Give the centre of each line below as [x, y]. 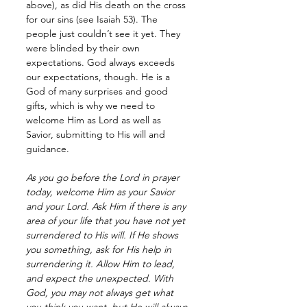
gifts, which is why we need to [92, 105]
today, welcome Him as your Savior [102, 192]
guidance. [48, 148]
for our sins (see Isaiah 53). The [93, 19]
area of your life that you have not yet [107, 220]
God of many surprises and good [98, 91]
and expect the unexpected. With [101, 278]
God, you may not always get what [101, 292]
